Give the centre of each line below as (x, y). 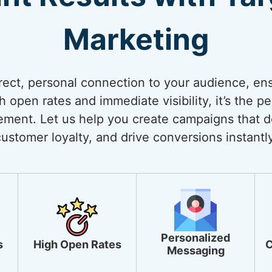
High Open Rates (77, 244)
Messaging (195, 250)
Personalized (195, 238)
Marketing (136, 39)
